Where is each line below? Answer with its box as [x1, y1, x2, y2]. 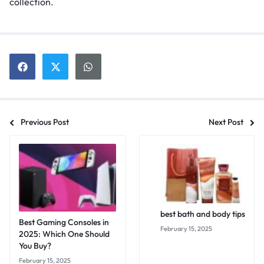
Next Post [209, 117, 243, 128]
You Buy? [19, 240, 51, 252]
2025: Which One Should [19, 229, 110, 240]
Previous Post [21, 117, 69, 128]
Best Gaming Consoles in [19, 217, 109, 228]
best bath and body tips [160, 208, 245, 219]
